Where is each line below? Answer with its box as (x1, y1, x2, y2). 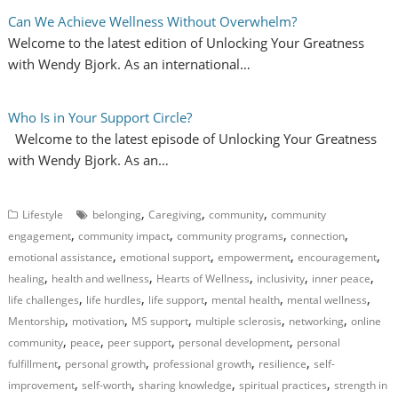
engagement (8, 228, 72, 244)
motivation (72, 314, 125, 330)
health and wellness (52, 271, 150, 287)
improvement (8, 378, 76, 394)
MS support (131, 314, 189, 330)
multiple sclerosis (195, 314, 283, 330)
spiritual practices (239, 378, 328, 394)
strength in (334, 378, 388, 394)
